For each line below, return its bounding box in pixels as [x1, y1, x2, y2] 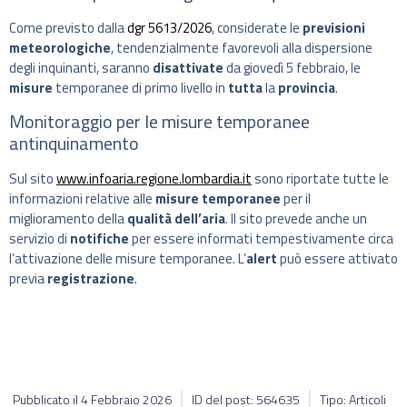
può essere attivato [277, 248, 398, 270]
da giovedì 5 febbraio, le [223, 56, 361, 78]
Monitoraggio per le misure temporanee [9, 107, 310, 136]
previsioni [303, 16, 365, 38]
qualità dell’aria [127, 208, 225, 230]
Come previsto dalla [9, 16, 127, 38]
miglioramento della [9, 208, 127, 230]
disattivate [153, 56, 223, 78]
